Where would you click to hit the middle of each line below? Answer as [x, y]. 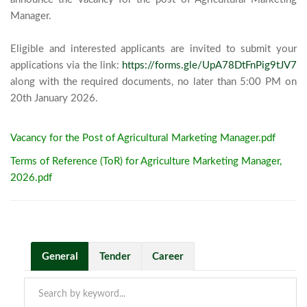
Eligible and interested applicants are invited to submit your [153, 49]
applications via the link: [66, 65]
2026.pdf [31, 177]
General [60, 256]
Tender [115, 256]
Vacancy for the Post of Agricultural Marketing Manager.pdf [143, 138]
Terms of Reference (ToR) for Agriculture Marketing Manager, [146, 161]
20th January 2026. [175, 98]
